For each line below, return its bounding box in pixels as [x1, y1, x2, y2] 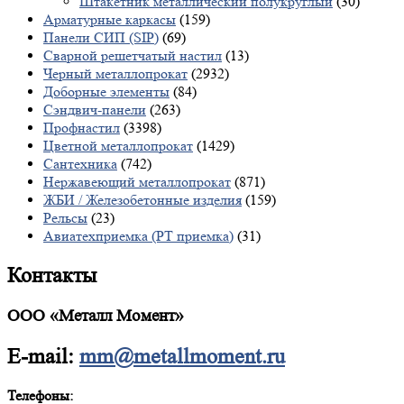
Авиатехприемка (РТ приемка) [43, 226, 234, 244]
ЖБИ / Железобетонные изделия [43, 190, 242, 208]
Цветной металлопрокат [43, 136, 193, 154]
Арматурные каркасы [43, 10, 176, 28]
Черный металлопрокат [43, 64, 188, 82]
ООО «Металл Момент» [7, 306, 184, 326]
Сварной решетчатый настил [43, 46, 222, 64]
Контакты [7, 262, 96, 288]
